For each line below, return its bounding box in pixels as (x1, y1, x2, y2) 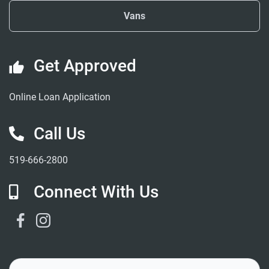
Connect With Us (34, 182, 159, 202)
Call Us (34, 124, 85, 144)
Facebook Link (29, 212, 91, 224)
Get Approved (34, 56, 136, 76)
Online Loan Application (9, 91, 110, 103)
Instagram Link (52, 212, 115, 224)
